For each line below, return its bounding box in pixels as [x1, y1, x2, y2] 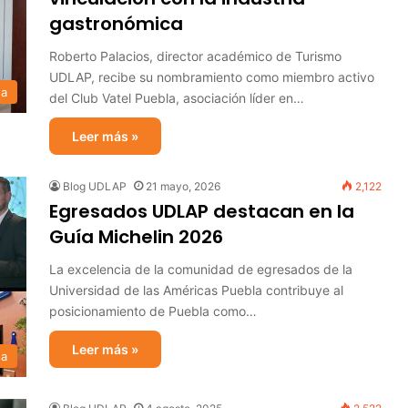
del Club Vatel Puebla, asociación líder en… [49, 90, 304, 106]
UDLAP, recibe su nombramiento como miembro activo [49, 69, 374, 85]
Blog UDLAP [63, 179, 127, 193]
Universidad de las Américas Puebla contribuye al [49, 282, 343, 298]
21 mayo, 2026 [146, 179, 220, 193]
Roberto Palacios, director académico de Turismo [49, 48, 342, 64]
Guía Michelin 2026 [49, 224, 223, 250]
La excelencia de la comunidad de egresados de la [49, 261, 352, 277]
